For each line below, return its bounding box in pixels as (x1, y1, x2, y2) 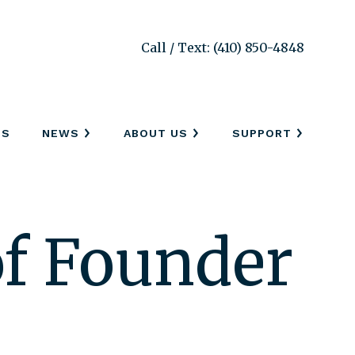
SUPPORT (232, 126, 292, 139)
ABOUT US (124, 126, 188, 139)
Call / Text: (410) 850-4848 (141, 40, 304, 55)
